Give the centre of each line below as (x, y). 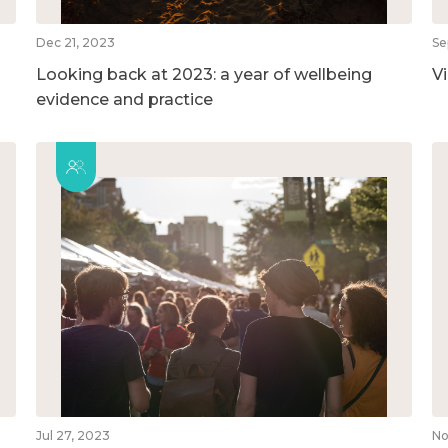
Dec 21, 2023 (75, 42)
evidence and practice (124, 99)
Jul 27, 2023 (72, 435)
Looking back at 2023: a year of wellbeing (203, 74)
